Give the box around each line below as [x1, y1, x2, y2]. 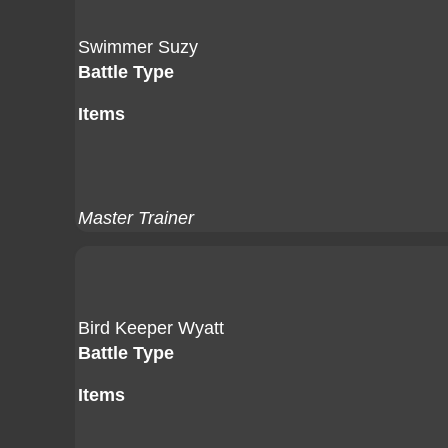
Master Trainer [78, 208, 194, 228]
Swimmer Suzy [78, 37, 198, 57]
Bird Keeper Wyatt [78, 318, 224, 338]
